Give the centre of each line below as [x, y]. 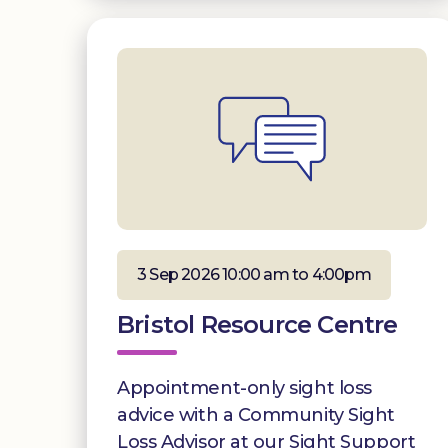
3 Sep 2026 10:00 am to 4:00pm [254, 274]
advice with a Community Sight [256, 414]
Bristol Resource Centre [257, 324]
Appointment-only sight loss [244, 387]
